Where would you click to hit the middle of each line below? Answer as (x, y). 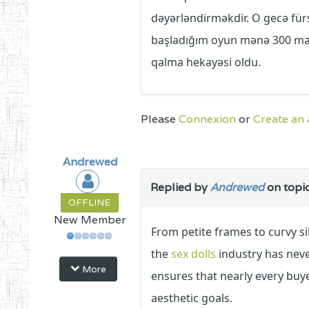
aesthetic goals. (192, 298)
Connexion (208, 119)
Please (160, 119)
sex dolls (194, 254)
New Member (90, 220)
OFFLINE (90, 202)
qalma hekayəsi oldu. (206, 62)
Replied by (181, 187)
